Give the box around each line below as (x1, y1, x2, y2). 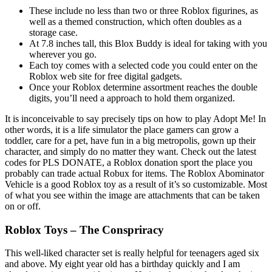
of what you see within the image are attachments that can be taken (5, 189, 260, 200)
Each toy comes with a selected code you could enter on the (29, 59, 257, 70)
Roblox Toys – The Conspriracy (5, 223, 164, 236)
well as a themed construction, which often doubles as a (29, 16, 242, 27)
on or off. (5, 200, 41, 211)
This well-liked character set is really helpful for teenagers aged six (5, 248, 259, 259)
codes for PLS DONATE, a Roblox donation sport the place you (5, 157, 253, 168)
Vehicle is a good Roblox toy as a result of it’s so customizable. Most (5, 178, 267, 189)
